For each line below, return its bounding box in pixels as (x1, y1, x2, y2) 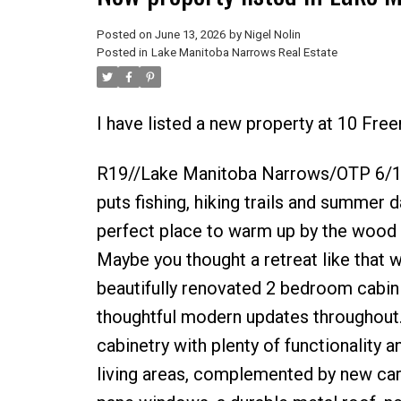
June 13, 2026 (154, 27, 226, 41)
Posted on (96, 27, 155, 41)
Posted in (96, 45, 148, 59)
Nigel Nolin (243, 27, 301, 41)
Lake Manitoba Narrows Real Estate (150, 45, 337, 59)
